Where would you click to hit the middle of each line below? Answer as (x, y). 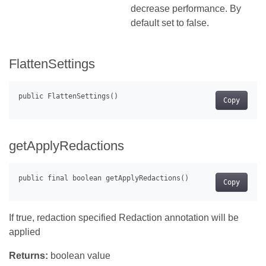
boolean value (79, 256)
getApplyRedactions (66, 146)
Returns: (28, 256)
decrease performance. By (186, 9)
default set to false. (170, 23)
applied (25, 232)
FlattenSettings (52, 64)
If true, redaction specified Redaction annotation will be (124, 218)
